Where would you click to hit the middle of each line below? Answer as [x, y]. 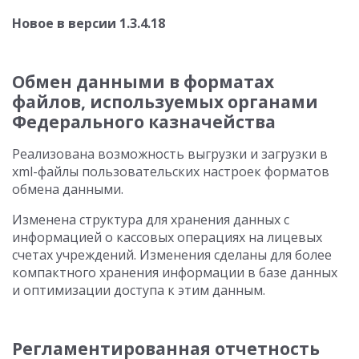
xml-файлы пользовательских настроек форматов [171, 171]
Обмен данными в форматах [143, 82]
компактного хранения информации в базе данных [175, 272]
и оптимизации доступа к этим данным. [139, 290]
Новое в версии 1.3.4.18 [89, 23]
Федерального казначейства [144, 122]
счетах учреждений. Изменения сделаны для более [172, 255]
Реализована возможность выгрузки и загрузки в [170, 154]
